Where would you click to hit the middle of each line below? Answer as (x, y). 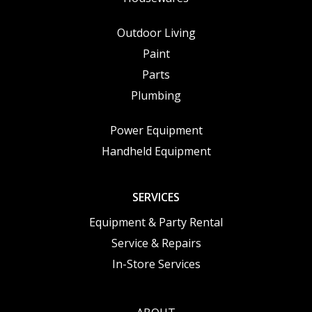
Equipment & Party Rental (156, 222)
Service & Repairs (156, 243)
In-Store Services (156, 264)
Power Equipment (156, 130)
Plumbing (156, 95)
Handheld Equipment (156, 151)
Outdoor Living (156, 32)
